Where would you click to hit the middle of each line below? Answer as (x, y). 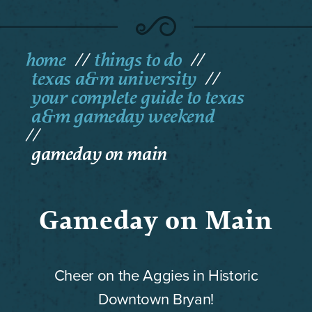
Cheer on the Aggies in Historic (156, 275)
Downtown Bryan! (156, 299)
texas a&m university (113, 78)
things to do (137, 60)
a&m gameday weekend (122, 116)
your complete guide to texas (137, 97)
